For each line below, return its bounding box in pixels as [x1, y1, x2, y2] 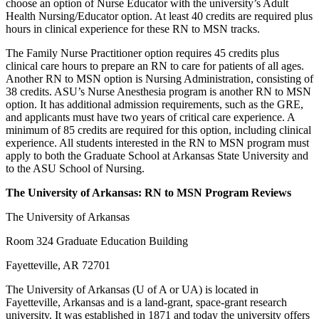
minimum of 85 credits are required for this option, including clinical [6, 123, 311, 136]
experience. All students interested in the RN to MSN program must [6, 136, 309, 149]
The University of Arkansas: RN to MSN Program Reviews [6, 186, 291, 199]
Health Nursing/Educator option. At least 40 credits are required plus [6, 9, 313, 22]
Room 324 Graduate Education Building [6, 234, 188, 247]
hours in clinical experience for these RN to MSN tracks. [6, 22, 260, 35]
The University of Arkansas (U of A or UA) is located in [6, 283, 258, 296]
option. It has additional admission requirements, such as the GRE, [6, 98, 303, 110]
